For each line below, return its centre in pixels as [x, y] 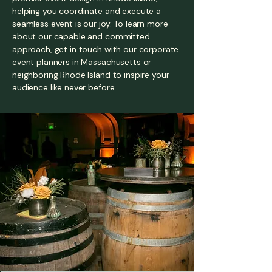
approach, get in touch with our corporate [96, 49]
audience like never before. [66, 87]
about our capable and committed [81, 36]
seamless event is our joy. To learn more [90, 24]
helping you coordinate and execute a [87, 11]
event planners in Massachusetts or [82, 62]
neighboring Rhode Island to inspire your [91, 75]
